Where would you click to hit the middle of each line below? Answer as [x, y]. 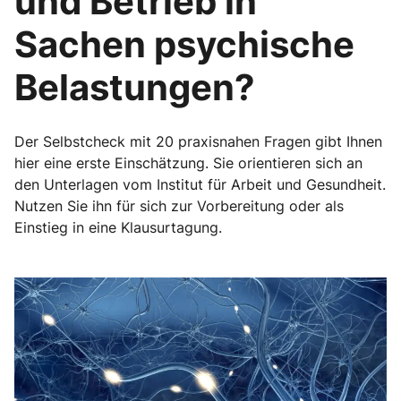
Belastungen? [135, 87]
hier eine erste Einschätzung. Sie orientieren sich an [188, 163]
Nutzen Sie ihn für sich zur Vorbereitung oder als [179, 206]
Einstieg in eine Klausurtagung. [118, 227]
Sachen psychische [184, 44]
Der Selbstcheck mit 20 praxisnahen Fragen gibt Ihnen [198, 141]
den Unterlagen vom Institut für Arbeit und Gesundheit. [200, 184]
